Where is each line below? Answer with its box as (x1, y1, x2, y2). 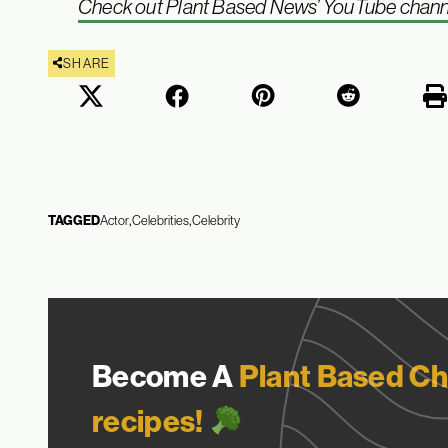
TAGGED (48, 211, 100, 228)
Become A (92, 356, 239, 395)
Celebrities (132, 211, 189, 228)
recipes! (92, 401, 204, 440)
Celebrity (192, 211, 240, 228)
